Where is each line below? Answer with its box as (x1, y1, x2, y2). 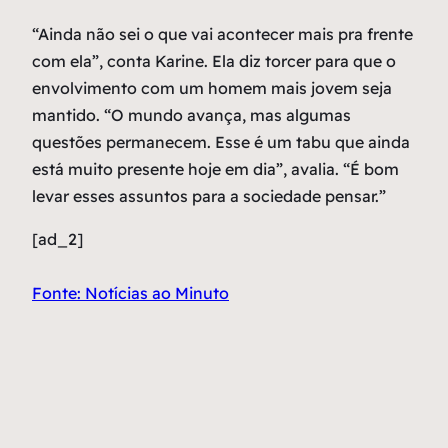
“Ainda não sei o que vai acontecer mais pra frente (32, 24, 413, 45)
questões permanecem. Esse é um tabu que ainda (32, 132, 410, 153)
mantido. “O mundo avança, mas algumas (32, 105, 351, 126)
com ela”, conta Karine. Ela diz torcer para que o (32, 51, 396, 72)
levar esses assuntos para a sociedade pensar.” (32, 186, 386, 207)
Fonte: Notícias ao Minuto (32, 283, 229, 304)
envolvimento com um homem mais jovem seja (32, 78, 392, 99)
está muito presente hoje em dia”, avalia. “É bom (32, 159, 399, 180)
